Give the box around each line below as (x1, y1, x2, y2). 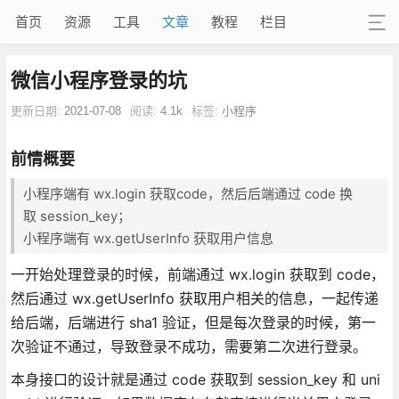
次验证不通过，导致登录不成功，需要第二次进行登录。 (10, 337, 367, 355)
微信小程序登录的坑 (10, 68, 187, 92)
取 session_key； (22, 207, 131, 224)
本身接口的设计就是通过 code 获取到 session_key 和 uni (10, 370, 380, 388)
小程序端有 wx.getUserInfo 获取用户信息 (22, 229, 273, 247)
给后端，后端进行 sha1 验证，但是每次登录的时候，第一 (10, 313, 376, 331)
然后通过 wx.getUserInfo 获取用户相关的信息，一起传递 (10, 289, 379, 307)
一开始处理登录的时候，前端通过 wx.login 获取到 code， (10, 265, 385, 283)
